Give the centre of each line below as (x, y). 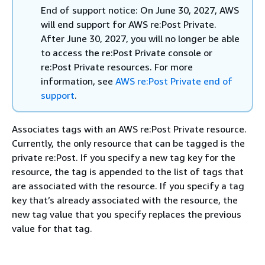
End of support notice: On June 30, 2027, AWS (140, 10)
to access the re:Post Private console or (127, 53)
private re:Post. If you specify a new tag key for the (124, 157)
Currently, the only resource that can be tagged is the (128, 143)
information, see (78, 81)
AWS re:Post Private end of (174, 81)
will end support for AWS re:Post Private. (129, 24)
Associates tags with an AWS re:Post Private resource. (129, 129)
